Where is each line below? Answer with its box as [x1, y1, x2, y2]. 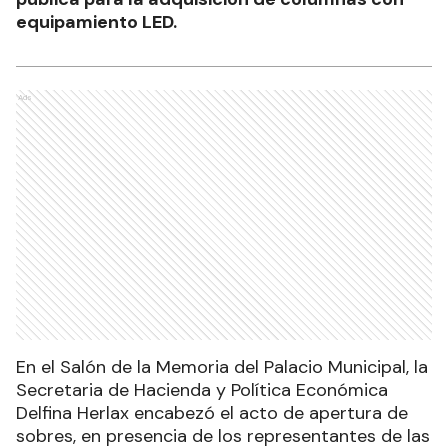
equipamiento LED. [16, 10, 177, 35]
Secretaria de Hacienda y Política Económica [16, 378, 388, 403]
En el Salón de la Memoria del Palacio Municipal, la [16, 355, 428, 380]
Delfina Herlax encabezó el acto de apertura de [16, 401, 408, 426]
